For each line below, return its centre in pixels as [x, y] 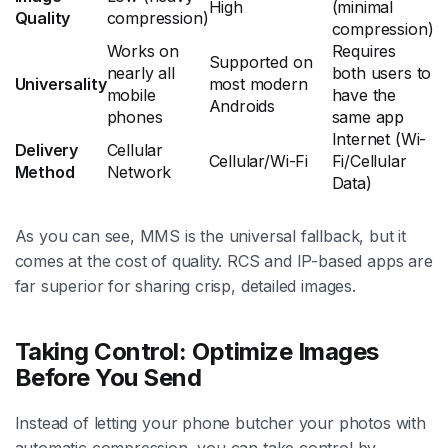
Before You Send [108, 378]
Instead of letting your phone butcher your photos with [220, 423]
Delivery [46, 150]
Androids [242, 106]
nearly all [140, 73]
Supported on [260, 62]
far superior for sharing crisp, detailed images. [185, 286]
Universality [60, 84]
